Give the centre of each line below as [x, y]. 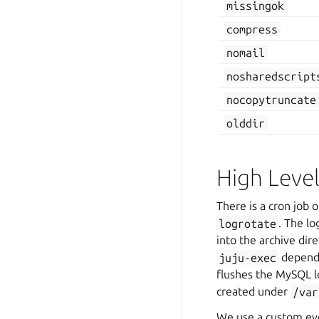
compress [252, 29]
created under [253, 292]
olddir [246, 123]
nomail [246, 52]
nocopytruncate [272, 99]
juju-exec [248, 257]
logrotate [248, 223]
